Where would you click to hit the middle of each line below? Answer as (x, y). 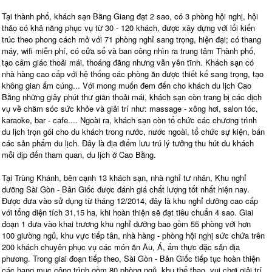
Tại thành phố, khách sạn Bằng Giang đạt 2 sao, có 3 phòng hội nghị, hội (130, 16)
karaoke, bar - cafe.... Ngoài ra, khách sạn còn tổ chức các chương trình (129, 120)
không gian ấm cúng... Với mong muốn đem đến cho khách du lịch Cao (127, 85)
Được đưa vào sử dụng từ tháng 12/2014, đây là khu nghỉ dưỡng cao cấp (130, 200)
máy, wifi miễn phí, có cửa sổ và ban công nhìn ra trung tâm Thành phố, (129, 50)
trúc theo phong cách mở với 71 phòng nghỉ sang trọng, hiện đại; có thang (131, 39)
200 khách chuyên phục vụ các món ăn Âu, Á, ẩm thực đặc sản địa (121, 246)
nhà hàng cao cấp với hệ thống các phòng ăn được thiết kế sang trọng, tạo (133, 73)
